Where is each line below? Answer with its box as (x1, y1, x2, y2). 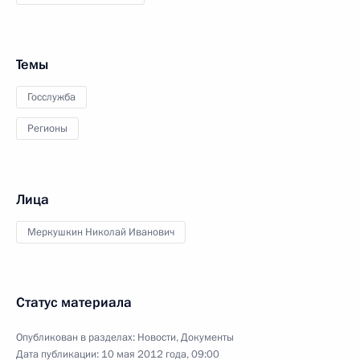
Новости (137, 330, 176, 345)
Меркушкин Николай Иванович (27, 225, 174, 239)
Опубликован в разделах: (16, 330, 137, 345)
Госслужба (27, 90, 76, 104)
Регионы (27, 121, 67, 136)
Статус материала (16, 293, 132, 312)
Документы (181, 330, 234, 345)
